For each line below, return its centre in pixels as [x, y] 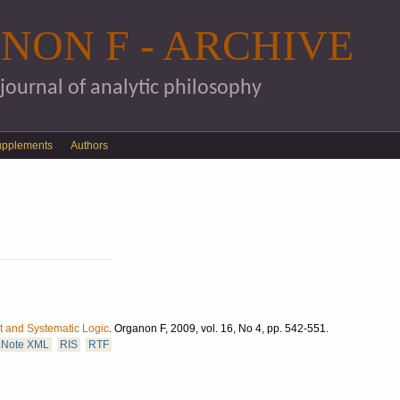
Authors [89, 146]
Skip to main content [185, 11]
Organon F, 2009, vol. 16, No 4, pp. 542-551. [221, 329]
